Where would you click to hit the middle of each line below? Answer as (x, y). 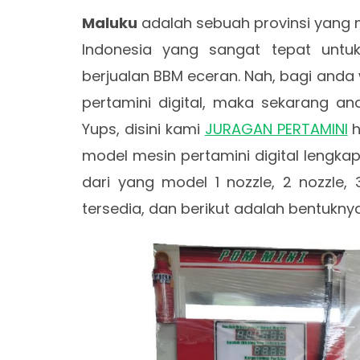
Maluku (110, 23)
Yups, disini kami (143, 129)
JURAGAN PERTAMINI (276, 129)
